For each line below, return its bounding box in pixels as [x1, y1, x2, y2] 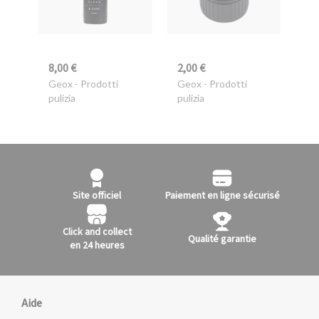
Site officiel [73, 189, 121, 204]
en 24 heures [69, 239, 125, 253]
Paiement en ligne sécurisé [164, 189, 280, 204]
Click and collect [62, 225, 132, 240]
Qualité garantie [188, 231, 256, 246]
